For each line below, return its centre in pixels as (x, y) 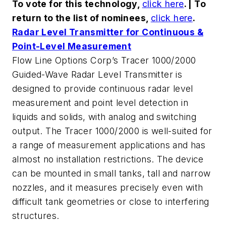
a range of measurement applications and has (109, 145)
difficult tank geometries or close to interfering (111, 202)
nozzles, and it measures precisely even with (108, 187)
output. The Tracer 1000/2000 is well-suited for (112, 131)
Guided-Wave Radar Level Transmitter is (97, 74)
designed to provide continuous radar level (103, 89)
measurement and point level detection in (100, 103)
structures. (36, 216)
